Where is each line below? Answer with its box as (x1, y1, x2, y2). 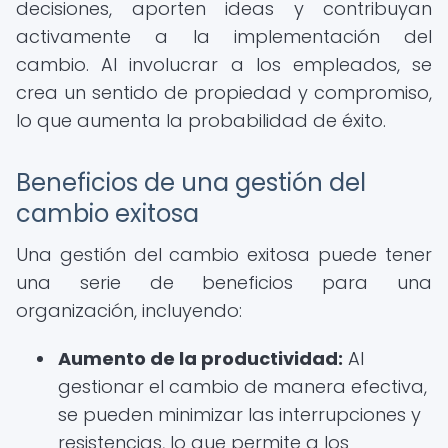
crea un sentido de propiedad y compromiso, (16, 80, 432, 105)
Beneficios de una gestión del (16, 166, 366, 199)
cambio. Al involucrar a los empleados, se (16, 52, 432, 77)
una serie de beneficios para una (16, 270, 432, 295)
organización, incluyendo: (16, 298, 242, 323)
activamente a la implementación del (16, 24, 432, 49)
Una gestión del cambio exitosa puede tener (16, 242, 432, 267)
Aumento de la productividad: (58, 346, 343, 371)
